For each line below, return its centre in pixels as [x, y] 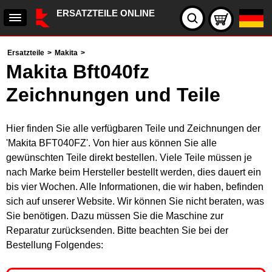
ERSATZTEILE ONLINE [106, 13]
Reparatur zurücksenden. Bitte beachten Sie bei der [117, 230]
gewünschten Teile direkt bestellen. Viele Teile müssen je [129, 158]
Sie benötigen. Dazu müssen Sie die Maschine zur [115, 216]
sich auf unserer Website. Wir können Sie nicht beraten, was [135, 201]
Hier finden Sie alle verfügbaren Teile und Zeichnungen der [133, 128]
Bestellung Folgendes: [55, 245]
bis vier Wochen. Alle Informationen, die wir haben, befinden [135, 187]
